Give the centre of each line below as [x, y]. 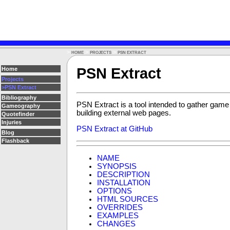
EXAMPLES [118, 215]
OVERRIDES [120, 207]
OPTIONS [114, 191]
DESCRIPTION [123, 174]
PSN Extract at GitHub [114, 129]
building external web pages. [124, 113]
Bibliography [19, 98]
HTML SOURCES [128, 199]
